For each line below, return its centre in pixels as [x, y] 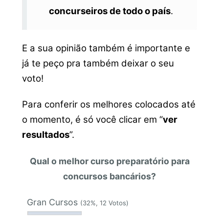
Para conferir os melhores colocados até [109, 105]
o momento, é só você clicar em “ [92, 120]
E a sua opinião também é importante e [106, 48]
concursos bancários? [109, 176]
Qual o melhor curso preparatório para [109, 161]
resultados [45, 135]
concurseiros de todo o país [109, 11]
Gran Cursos [53, 202]
